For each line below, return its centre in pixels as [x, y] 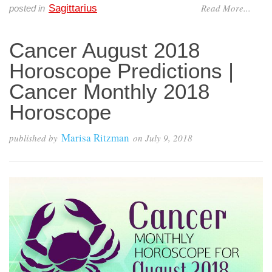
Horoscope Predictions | [121, 71]
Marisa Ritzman [95, 138]
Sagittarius [73, 8]
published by [33, 138]
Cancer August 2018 [104, 50]
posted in [27, 8]
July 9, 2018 [169, 138]
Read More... [226, 8]
